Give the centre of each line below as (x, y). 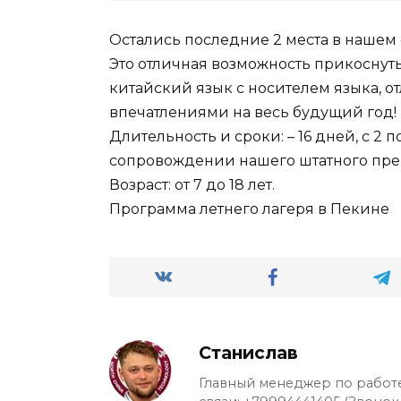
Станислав (248, 353)
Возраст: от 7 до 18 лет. (192, 185)
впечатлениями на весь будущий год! (253, 113)
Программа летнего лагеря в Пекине (249, 209)
